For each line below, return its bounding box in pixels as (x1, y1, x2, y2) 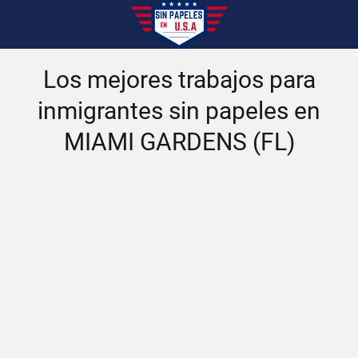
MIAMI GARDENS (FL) (63, 128, 295, 156)
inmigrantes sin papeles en (38, 97, 320, 125)
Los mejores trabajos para (42, 66, 316, 93)
